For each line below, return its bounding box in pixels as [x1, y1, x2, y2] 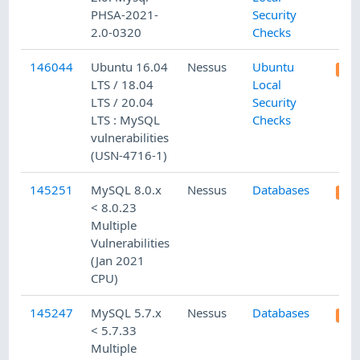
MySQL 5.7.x [91, 305, 162, 321]
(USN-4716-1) [91, 147, 168, 164]
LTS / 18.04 [91, 76, 154, 93]
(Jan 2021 [91, 252, 145, 269]
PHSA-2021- [91, 6, 159, 23]
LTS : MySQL [91, 112, 161, 129]
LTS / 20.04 [91, 94, 154, 111]
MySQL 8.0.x [91, 182, 162, 198]
